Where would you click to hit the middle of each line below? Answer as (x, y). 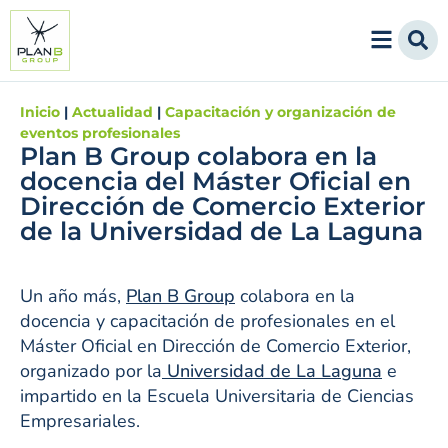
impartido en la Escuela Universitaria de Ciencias (217, 395)
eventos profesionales (100, 132)
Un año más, (73, 295)
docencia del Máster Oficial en (215, 180)
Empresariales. (80, 420)
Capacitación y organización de (280, 111)
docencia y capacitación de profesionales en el (207, 320)
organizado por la (91, 370)
